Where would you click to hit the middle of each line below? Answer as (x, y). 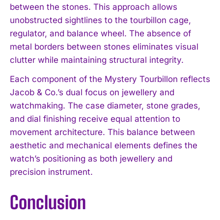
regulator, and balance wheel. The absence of (100, 33)
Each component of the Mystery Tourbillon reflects (110, 79)
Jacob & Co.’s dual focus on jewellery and (92, 92)
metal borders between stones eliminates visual (104, 46)
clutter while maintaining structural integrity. (97, 60)
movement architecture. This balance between (102, 132)
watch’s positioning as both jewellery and (91, 158)
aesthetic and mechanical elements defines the (104, 145)
